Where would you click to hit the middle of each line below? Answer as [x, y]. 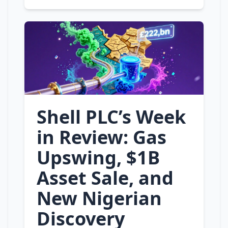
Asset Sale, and [105, 178]
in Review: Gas [102, 137]
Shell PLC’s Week [111, 117]
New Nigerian [99, 198]
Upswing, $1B [98, 158]
